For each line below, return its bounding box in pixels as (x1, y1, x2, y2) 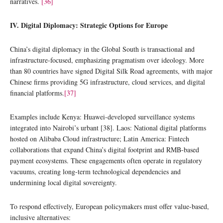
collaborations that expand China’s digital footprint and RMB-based (10, 144, 199, 154)
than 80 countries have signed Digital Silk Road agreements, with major (10, 66, 213, 76)
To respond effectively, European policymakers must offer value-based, (10, 201, 209, 211)
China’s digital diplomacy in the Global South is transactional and (10, 44, 195, 54)
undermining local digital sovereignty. (10, 177, 117, 187)
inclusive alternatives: (10, 212, 71, 222)
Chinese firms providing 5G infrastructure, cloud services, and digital (10, 77, 205, 87)
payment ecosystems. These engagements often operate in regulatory (10, 155, 202, 165)
